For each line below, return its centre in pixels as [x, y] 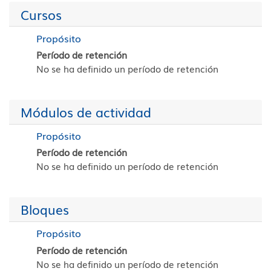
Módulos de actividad [86, 112]
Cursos [41, 14]
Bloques [44, 209]
